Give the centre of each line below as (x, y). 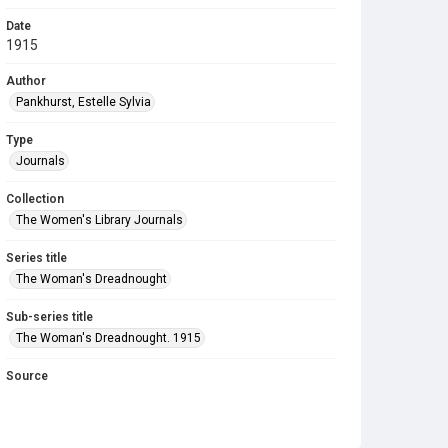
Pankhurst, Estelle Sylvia (83, 102)
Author (26, 81)
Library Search (51, 395)
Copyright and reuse (63, 431)
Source (27, 376)
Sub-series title (49, 317)
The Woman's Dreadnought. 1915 (108, 338)
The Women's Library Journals (99, 220)
